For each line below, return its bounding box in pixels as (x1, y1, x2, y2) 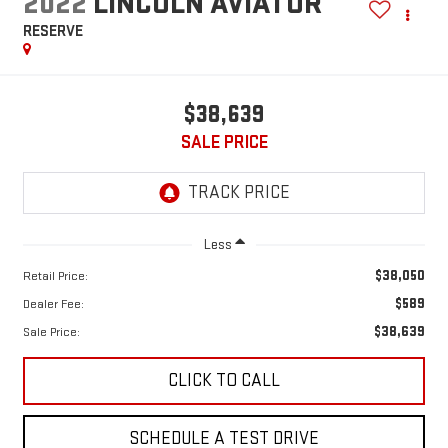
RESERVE (22, 22, 83, 42)
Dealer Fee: (22, 295, 84, 312)
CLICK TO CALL (168, 369, 280, 391)
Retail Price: (22, 267, 88, 284)
